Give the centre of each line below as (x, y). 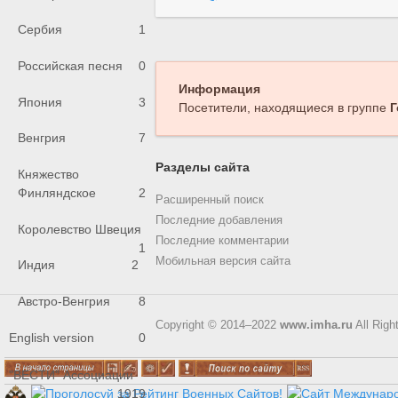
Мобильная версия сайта (223, 262)
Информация (219, 89)
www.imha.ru (316, 325)
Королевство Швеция (80, 229)
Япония (40, 102)
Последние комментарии (222, 241)
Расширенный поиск (209, 199)
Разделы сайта (202, 167)
